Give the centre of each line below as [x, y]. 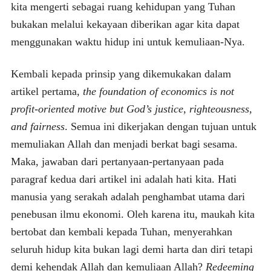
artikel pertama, [47, 91]
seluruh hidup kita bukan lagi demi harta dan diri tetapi [132, 249]
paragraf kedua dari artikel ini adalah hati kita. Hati [123, 179]
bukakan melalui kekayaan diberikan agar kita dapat [125, 24]
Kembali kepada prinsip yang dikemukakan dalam [121, 73]
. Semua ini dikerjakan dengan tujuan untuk [160, 126]
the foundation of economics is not [158, 91]
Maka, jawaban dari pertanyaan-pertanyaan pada [117, 161]
